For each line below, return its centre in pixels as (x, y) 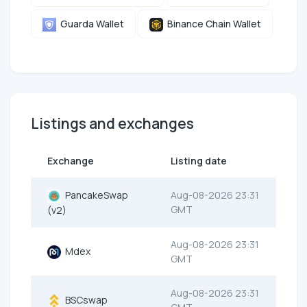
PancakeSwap (95, 195)
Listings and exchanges (112, 124)
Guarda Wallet (90, 23)
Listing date (199, 161)
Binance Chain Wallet (212, 23)
